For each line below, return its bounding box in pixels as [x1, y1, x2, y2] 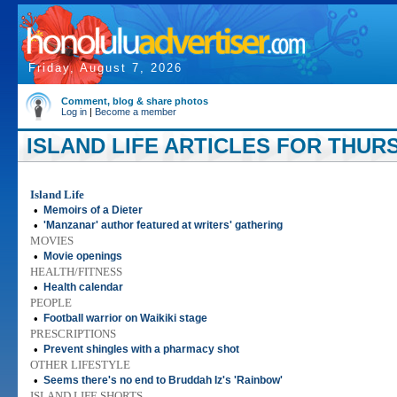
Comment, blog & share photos [61, 96, 208, 106]
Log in [61, 106, 87, 117]
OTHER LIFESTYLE [30, 358, 130, 371]
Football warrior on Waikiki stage [43, 312, 207, 324]
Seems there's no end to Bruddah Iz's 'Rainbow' [43, 374, 283, 386]
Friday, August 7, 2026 [28, 61, 183, 74]
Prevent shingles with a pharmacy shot [43, 343, 239, 355]
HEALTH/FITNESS [30, 265, 122, 278]
